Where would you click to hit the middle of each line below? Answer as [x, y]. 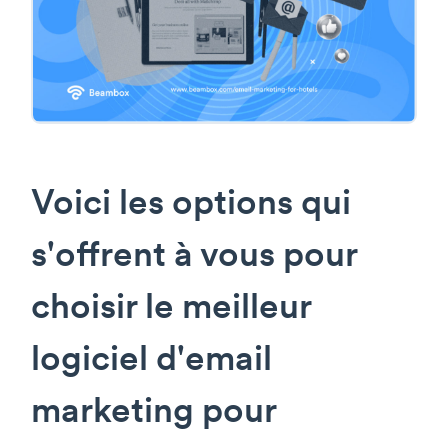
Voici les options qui [191, 205]
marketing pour [153, 413]
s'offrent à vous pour [194, 257]
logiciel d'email [151, 361]
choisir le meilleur [171, 309]
